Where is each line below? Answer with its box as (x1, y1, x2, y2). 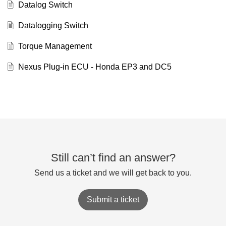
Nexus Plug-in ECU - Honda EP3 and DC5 (18, 62, 172, 71)
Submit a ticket (87, 195, 139, 204)
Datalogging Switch (18, 21, 88, 30)
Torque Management (18, 41, 92, 50)
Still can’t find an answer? (50, 151, 176, 164)
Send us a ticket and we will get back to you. (34, 168, 192, 177)
